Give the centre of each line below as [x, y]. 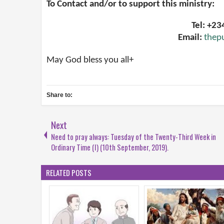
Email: [191, 38]
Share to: [59, 95]
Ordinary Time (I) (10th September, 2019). [110, 147]
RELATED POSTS [69, 172]
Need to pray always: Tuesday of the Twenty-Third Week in [133, 136]
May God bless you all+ [90, 60]
